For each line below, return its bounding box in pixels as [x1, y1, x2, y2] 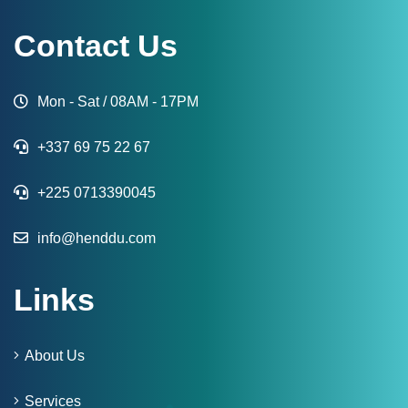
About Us [25, 347, 85, 363]
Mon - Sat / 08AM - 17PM [34, 93, 199, 109]
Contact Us [14, 27, 178, 63]
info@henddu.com [34, 229, 156, 246]
